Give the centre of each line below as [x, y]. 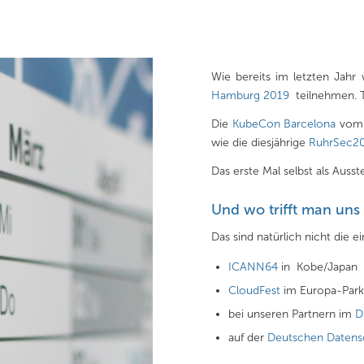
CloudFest [255, 291]
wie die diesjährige [260, 142]
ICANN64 [255, 267]
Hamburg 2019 [251, 95]
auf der [248, 338]
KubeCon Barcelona [282, 123]
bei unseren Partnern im [292, 314]
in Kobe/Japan [320, 267]
